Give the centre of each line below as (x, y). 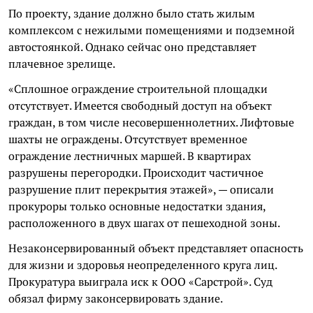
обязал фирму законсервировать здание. (116, 298)
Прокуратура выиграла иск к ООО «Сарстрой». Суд (140, 282)
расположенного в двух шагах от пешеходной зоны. (144, 223)
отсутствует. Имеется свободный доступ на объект (140, 105)
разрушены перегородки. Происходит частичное (136, 173)
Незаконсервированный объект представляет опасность (156, 248)
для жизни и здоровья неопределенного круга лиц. (143, 265)
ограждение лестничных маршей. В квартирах (130, 156)
